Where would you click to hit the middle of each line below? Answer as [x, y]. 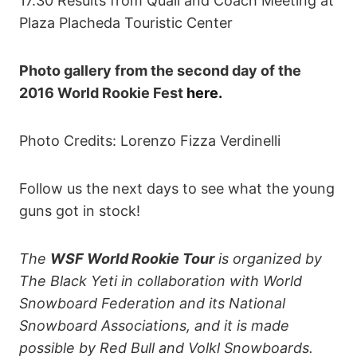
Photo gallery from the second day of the [160, 70]
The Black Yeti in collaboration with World [161, 280]
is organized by [268, 258]
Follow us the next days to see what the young [177, 188]
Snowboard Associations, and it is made [154, 325]
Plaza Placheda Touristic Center [126, 22]
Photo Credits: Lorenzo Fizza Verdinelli [150, 140]
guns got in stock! [80, 210]
